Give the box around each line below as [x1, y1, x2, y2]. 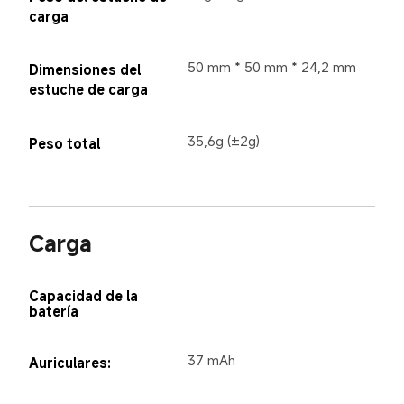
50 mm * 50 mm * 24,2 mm [188, 58, 357, 77]
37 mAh [188, 350, 236, 369]
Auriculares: [28, 353, 111, 372]
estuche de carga [28, 80, 148, 99]
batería [28, 301, 78, 320]
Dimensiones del [28, 60, 144, 79]
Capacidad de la [28, 286, 142, 305]
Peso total [28, 133, 100, 152]
